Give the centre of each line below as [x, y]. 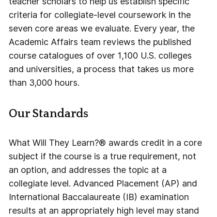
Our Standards [49, 114]
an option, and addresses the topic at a [88, 170]
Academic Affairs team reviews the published [100, 42]
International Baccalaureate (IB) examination [99, 197]
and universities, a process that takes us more [101, 69]
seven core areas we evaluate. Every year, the [102, 29]
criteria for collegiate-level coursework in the [100, 15]
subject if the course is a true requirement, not [103, 156]
